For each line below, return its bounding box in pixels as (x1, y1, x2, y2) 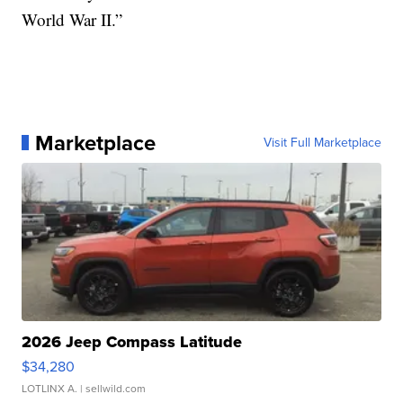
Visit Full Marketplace (263, 132, 381, 152)
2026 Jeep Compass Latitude (22, 329, 243, 354)
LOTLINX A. (22, 380, 78, 397)
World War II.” (22, 7, 123, 31)
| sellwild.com (77, 380, 147, 397)
